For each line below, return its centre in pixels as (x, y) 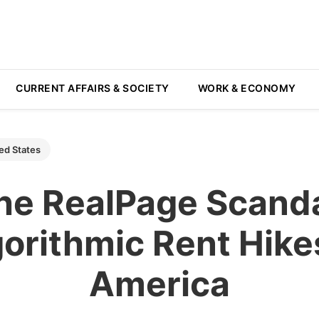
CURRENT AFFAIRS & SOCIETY (93, 88)
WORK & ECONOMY (247, 88)
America (159, 284)
